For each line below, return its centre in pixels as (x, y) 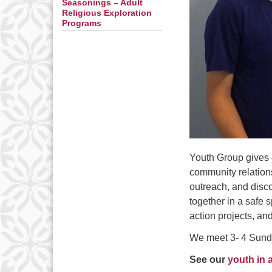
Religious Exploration (107, 13)
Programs (82, 23)
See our (209, 260)
